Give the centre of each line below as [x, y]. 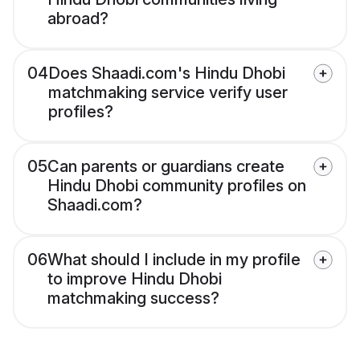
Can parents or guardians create [166, 167]
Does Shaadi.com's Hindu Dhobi [167, 74]
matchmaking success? [133, 299]
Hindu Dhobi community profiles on [177, 186]
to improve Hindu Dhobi [135, 279]
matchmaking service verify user [168, 93]
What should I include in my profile [174, 260]
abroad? [78, 19]
